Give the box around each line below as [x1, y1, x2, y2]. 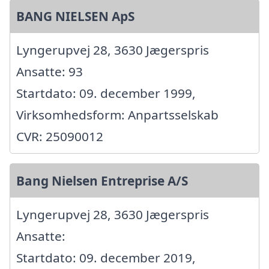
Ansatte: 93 [16, 63, 83, 80]
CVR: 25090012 [16, 128, 103, 145]
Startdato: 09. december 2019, [16, 249, 196, 267]
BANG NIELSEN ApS [16, 8, 134, 25]
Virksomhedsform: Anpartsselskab [16, 106, 219, 124]
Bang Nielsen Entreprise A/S [16, 172, 188, 190]
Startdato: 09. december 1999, [16, 85, 196, 102]
